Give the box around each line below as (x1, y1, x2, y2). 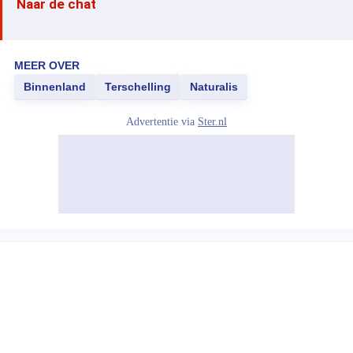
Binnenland (24, 80, 86, 93)
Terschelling (105, 80, 171, 93)
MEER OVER (14, 59, 80, 72)
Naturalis (190, 80, 238, 93)
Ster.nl (198, 116, 227, 128)
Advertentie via (126, 116, 198, 128)
